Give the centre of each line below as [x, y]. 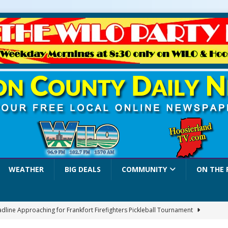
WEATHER [26, 169]
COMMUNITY [144, 169]
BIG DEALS [82, 169]
